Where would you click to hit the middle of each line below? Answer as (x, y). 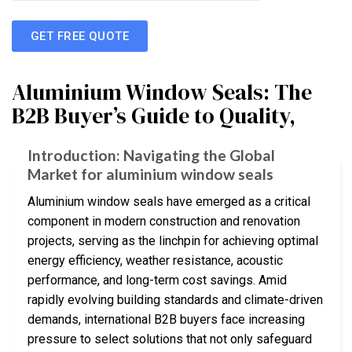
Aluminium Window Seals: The (162, 92)
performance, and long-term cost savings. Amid (157, 280)
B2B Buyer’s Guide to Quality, (154, 116)
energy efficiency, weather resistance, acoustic (155, 260)
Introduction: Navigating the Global (151, 156)
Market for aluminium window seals (150, 174)
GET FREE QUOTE (80, 36)
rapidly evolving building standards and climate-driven (175, 299)
